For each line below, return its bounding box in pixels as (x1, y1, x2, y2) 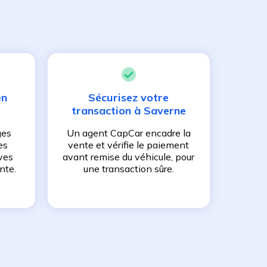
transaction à (71, 104, 144, 118)
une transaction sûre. (83, 163, 174, 175)
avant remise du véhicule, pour (63, 151, 195, 163)
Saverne (143, 104, 186, 118)
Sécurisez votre (88, 91, 169, 105)
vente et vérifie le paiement (68, 139, 190, 151)
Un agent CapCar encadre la (66, 127, 191, 139)
